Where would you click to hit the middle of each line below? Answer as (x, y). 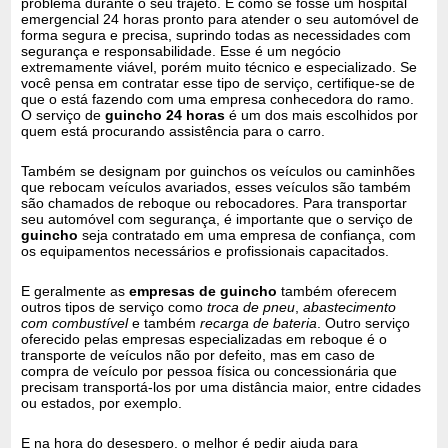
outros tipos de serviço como (114, 306)
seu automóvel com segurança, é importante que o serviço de (217, 218)
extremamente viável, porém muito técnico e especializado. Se (219, 66)
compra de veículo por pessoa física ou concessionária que (209, 370)
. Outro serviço (364, 322)
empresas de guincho (203, 290)
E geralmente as (75, 290)
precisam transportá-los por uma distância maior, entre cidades (221, 386)
